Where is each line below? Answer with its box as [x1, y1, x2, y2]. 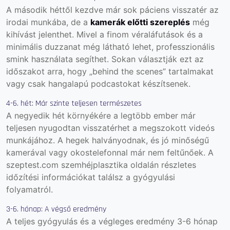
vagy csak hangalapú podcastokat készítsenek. [6, 78, 190, 89]
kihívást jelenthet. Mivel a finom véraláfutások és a [6, 29, 203, 40]
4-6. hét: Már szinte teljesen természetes [6, 98, 142, 109]
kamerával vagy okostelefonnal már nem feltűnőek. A [6, 147, 214, 158]
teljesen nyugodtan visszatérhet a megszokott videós [6, 122, 215, 133]
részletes [159, 159, 196, 170]
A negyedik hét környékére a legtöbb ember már [6, 110, 196, 121]
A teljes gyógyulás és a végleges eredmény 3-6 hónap [6, 216, 218, 226]
